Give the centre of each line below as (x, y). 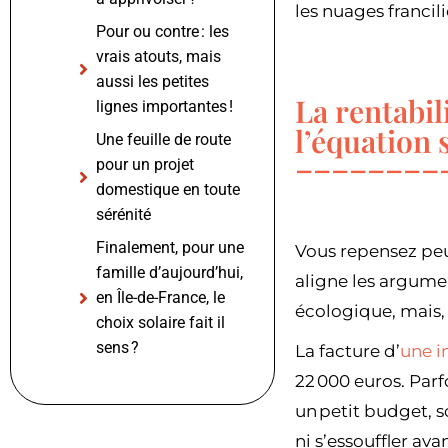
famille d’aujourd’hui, (169, 273)
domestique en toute (168, 190)
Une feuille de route (163, 140)
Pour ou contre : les (162, 32)
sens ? (117, 348)
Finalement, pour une (170, 248)
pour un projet (145, 165)
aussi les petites (152, 82)
